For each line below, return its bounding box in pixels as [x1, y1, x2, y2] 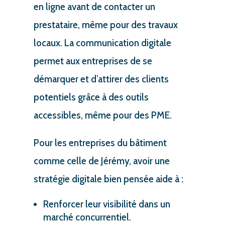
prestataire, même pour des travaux [33, 19, 178, 31]
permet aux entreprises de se [33, 55, 152, 67]
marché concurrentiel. [43, 211, 131, 223]
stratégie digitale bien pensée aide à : [33, 173, 183, 185]
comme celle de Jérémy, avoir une [33, 155, 170, 167]
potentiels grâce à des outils [33, 91, 149, 103]
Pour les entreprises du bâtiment [33, 137, 167, 149]
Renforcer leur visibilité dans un [43, 198, 170, 210]
